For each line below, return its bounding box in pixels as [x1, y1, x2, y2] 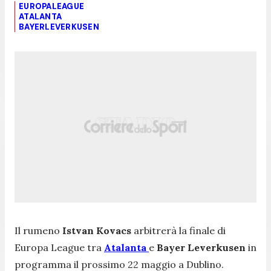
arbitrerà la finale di [131, 224, 226, 237]
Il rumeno [15, 224, 62, 237]
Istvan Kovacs [62, 224, 131, 237]
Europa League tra [15, 241, 104, 253]
